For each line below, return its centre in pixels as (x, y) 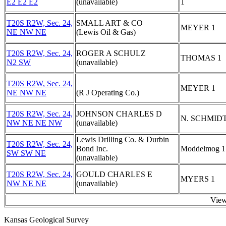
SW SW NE (26, 153)
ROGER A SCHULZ (111, 53)
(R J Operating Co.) (108, 93)
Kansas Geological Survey (46, 220)
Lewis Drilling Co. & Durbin (123, 139)
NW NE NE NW (34, 123)
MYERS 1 (198, 179)
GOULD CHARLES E (114, 174)
